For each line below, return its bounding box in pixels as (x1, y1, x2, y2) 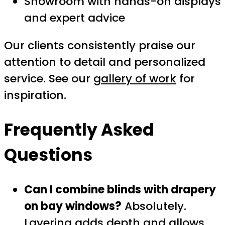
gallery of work (93, 71, 176, 87)
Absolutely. (122, 198, 186, 214)
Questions (4, 143, 92, 167)
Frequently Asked (4, 118, 154, 142)
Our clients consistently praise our (4, 38, 195, 54)
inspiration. (4, 87, 66, 103)
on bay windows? (24, 198, 122, 214)
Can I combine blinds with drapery (24, 181, 216, 197)
